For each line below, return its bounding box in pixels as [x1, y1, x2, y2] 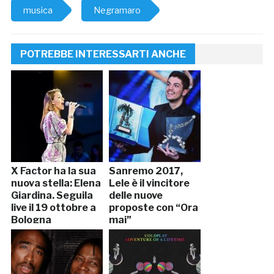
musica [23, 4, 53, 15]
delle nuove [108, 189, 163, 201]
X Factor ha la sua [10, 165, 96, 177]
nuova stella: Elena [10, 177, 101, 189]
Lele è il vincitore [108, 177, 190, 189]
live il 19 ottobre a [10, 201, 96, 213]
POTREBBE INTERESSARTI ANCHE [20, 48, 186, 60]
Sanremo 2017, [108, 165, 183, 177]
